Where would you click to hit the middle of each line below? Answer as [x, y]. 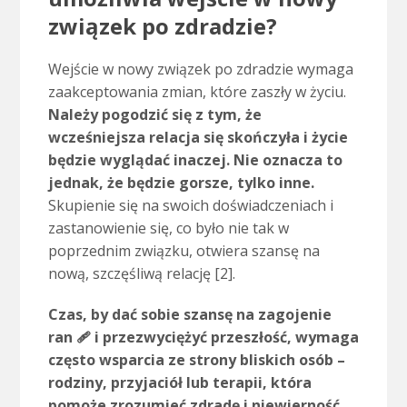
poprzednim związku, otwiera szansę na [184, 251]
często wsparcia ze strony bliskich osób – [196, 360]
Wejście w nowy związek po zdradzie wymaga [200, 69]
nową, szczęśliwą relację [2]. [141, 274]
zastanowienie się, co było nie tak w [168, 228]
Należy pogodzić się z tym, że [154, 115]
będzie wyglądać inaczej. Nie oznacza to [195, 160]
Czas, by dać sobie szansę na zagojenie [189, 315]
